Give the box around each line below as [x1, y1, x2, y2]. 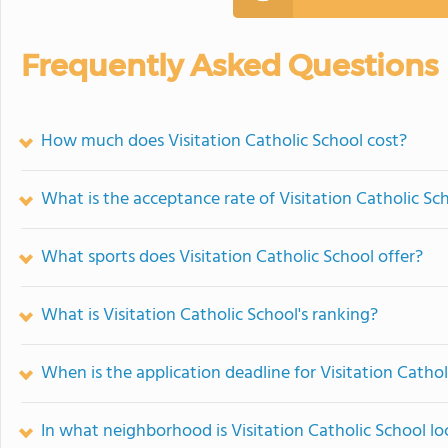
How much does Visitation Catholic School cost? [41, 127, 407, 156]
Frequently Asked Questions [21, 47, 438, 84]
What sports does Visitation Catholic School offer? [41, 243, 423, 272]
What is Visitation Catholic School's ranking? [41, 301, 378, 330]
